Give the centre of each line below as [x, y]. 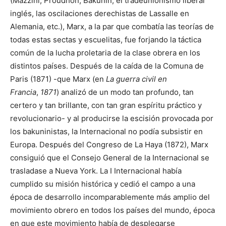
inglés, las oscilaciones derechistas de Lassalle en [100, 13]
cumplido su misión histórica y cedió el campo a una [103, 184]
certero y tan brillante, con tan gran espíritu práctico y [106, 105]
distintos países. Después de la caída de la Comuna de [107, 66]
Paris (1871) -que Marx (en [58, 79]
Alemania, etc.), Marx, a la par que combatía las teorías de [112, 26]
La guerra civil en [136, 79]
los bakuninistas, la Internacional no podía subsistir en [106, 131]
